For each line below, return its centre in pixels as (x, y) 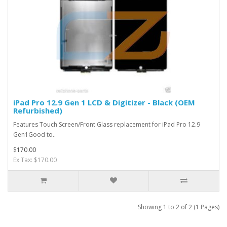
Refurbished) (38, 110)
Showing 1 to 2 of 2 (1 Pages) (179, 207)
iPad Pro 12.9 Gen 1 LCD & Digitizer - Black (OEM (104, 102)
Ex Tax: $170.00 (35, 160)
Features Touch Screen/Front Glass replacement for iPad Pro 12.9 (107, 124)
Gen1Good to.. (34, 135)
